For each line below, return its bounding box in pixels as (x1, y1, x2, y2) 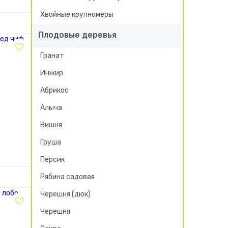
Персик (40, 155, 65, 164)
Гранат (40, 51, 64, 60)
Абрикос (40, 86, 69, 95)
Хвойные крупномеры (40, 10, 113, 19)
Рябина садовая (40, 173, 95, 181)
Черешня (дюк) (40, 190, 91, 198)
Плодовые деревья (38, 30, 117, 40)
